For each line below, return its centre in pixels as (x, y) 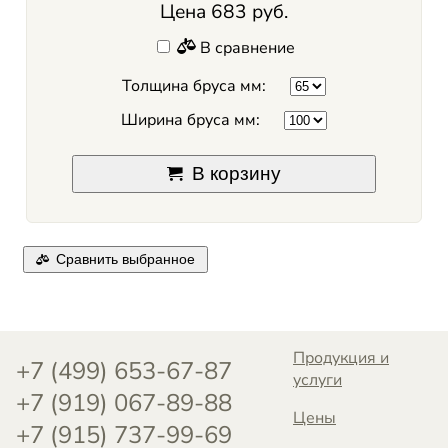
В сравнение (245, 48)
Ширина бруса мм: (190, 119)
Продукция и (341, 357)
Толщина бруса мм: (194, 86)
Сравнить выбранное (125, 259)
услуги (317, 379)
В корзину (236, 174)
